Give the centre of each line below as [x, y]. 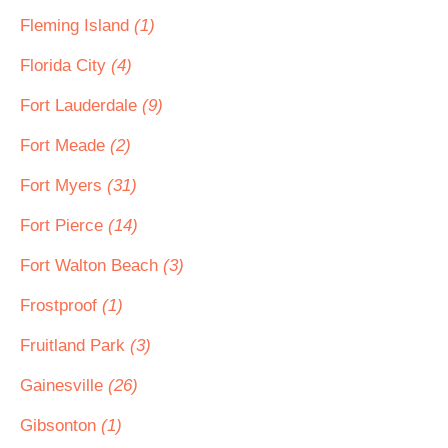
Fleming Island [77, 25]
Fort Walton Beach [91, 265]
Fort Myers [63, 185]
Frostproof [61, 305]
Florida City [65, 65]
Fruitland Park [75, 345]
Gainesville [64, 385]
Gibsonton [60, 425]
